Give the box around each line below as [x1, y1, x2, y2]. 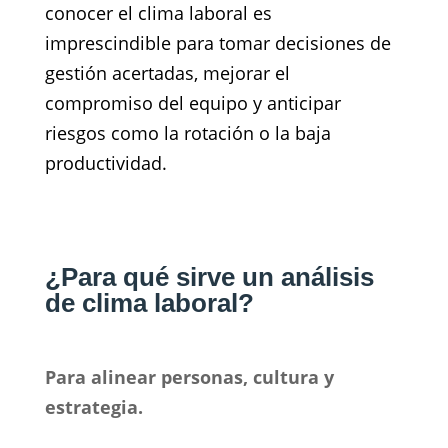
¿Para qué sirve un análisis [44, 261, 374, 292]
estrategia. [44, 394, 143, 419]
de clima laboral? [44, 287, 254, 318]
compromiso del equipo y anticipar [44, 90, 341, 115]
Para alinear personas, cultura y [44, 364, 334, 389]
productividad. [44, 150, 167, 175]
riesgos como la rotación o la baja [44, 120, 331, 145]
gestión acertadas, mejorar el [44, 60, 290, 85]
